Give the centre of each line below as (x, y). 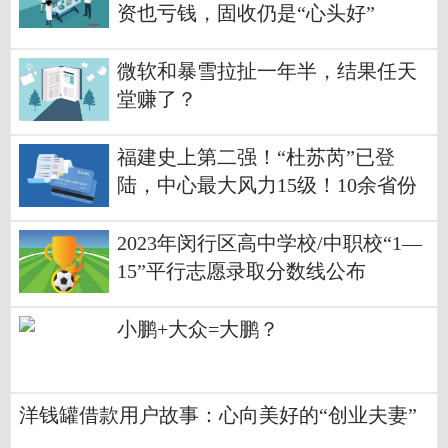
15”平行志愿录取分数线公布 (241, 271)
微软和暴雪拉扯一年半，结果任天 (267, 71)
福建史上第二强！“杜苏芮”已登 (256, 157)
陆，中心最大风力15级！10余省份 (267, 185)
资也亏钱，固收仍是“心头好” (246, 13)
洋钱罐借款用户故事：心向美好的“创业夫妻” (218, 415)
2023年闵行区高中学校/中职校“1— (269, 243)
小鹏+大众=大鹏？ (198, 329)
